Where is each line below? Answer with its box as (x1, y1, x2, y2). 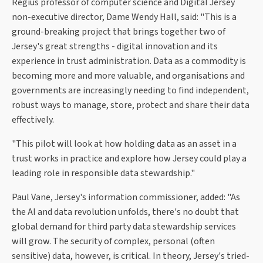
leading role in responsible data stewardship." (12, 167, 195, 180)
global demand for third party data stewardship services (12, 220, 236, 234)
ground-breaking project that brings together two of (12, 25, 225, 39)
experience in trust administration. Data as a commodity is (12, 55, 246, 68)
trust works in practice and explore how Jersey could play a (12, 152, 247, 166)
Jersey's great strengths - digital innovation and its (12, 40, 218, 53)
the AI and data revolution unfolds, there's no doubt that (12, 205, 239, 219)
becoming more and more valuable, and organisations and (12, 69, 245, 83)
